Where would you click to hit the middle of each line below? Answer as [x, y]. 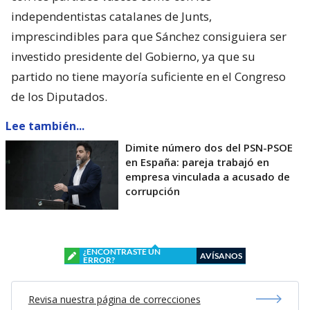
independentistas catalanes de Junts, [111, 16]
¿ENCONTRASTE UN [122, 251]
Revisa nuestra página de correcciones [114, 299]
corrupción [153, 191]
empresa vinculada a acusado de [208, 176]
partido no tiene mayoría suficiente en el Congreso [148, 76]
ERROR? [99, 259]
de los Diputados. [59, 96]
